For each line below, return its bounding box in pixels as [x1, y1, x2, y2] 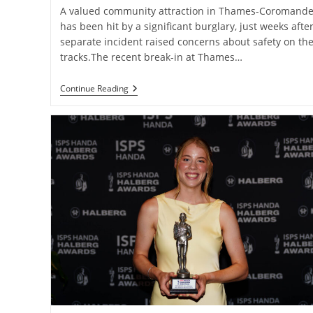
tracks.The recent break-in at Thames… [59, 50, 242, 64]
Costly [127, 126, 156, 140]
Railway [127, 93, 163, 107]
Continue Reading [59, 82, 129, 95]
